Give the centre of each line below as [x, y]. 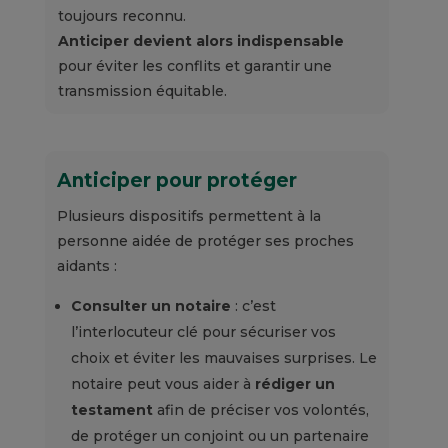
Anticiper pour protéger [176, 181]
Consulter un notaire [150, 306]
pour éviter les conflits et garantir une [194, 66]
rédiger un [294, 384]
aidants [83, 266]
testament [111, 410]
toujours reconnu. [121, 16]
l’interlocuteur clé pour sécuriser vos [203, 332]
